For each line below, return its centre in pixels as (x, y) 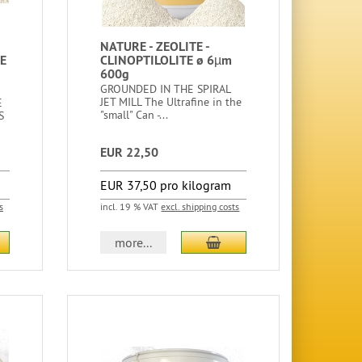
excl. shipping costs (200, 206)
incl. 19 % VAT (131, 206)
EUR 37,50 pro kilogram (166, 185)
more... (134, 242)
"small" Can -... (135, 115)
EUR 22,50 (130, 152)
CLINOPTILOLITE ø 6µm (166, 60)
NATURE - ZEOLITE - (155, 46)
